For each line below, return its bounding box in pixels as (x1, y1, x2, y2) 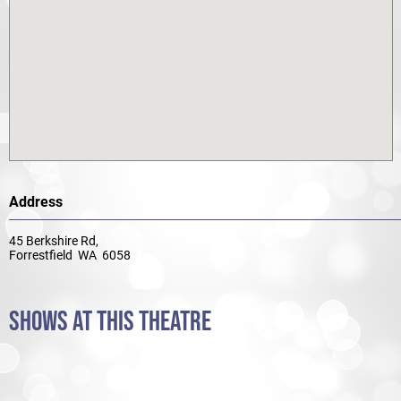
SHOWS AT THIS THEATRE (9, 305, 211, 338)
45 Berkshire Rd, (9, 234, 98, 248)
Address (9, 193, 63, 210)
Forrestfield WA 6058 (9, 248, 131, 262)
